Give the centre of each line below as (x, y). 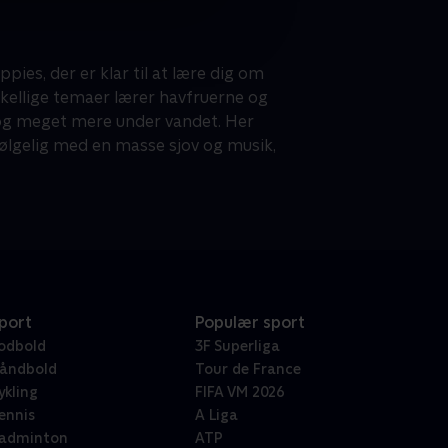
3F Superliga (237, 346)
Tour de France (247, 369)
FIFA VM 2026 (239, 392)
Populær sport (249, 323)
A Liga (216, 415)
